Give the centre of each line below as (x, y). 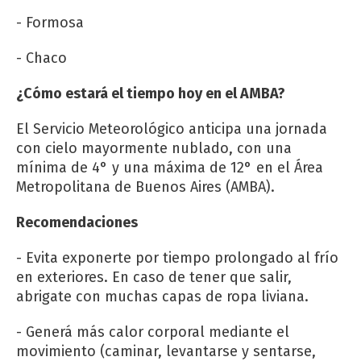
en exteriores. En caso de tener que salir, (154, 277)
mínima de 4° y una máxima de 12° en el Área (170, 167)
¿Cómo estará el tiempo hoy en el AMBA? (151, 93)
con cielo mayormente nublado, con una (154, 148)
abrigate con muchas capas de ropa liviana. (162, 296)
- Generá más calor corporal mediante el (153, 332)
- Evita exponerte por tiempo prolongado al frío (177, 257)
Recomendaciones (77, 222)
